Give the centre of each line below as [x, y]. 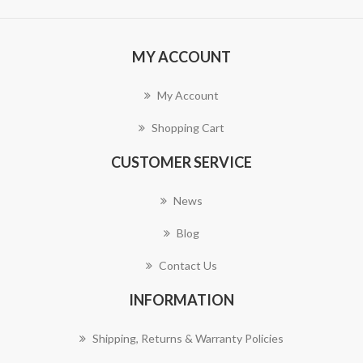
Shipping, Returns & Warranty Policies [188, 339]
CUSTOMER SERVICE [181, 162]
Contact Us [188, 266]
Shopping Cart [188, 128]
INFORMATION [181, 300]
